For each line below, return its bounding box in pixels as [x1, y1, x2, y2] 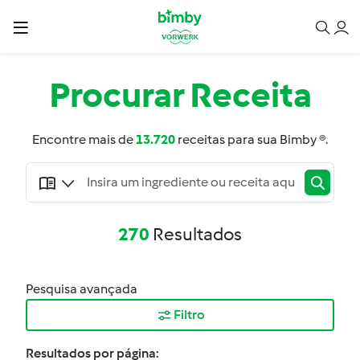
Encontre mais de [32, 132, 136, 147]
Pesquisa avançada [26, 281, 137, 297]
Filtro [173, 307, 205, 322]
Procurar [48, 74, 184, 116]
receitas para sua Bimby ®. [175, 132, 328, 147]
